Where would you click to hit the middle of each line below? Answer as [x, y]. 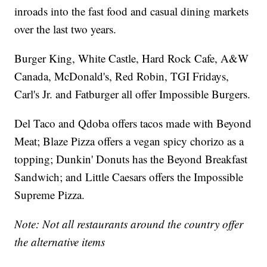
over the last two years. [66, 29]
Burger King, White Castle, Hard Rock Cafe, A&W [132, 58]
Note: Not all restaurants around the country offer [129, 224]
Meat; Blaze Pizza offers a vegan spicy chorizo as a [129, 141]
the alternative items [60, 242]
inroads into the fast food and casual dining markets [132, 11]
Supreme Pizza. [50, 195]
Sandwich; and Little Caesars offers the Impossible [129, 177]
